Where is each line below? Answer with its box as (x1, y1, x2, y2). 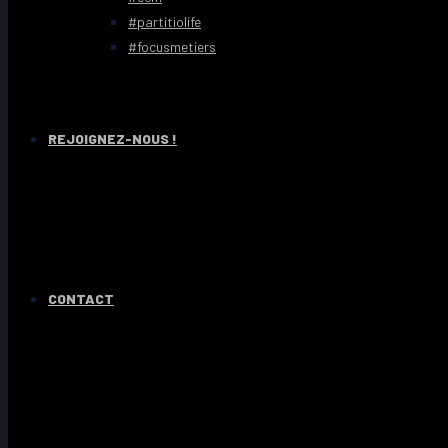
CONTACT (48, 290, 114, 307)
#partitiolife (128, 13, 201, 30)
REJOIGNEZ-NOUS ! (48, 130, 177, 147)
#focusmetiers (128, 38, 216, 55)
